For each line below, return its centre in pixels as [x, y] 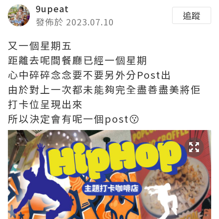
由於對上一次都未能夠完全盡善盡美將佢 [105, 89]
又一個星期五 [40, 45]
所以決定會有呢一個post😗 [76, 119]
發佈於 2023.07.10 [75, 22]
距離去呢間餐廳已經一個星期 [78, 60]
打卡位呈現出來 [45, 104]
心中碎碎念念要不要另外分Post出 [90, 75]
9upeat [52, 9]
